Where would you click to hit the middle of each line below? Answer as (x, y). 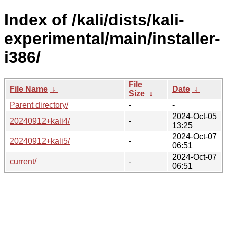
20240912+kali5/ (40, 141)
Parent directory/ (39, 105)
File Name (29, 89)
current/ (23, 161)
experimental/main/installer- (112, 39)
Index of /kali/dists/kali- (94, 20)
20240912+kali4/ (40, 121)
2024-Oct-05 (195, 116)
